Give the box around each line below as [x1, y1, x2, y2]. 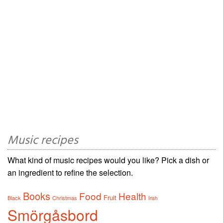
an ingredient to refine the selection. [7, 167, 133, 179]
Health [118, 189, 146, 203]
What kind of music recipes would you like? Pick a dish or [7, 154, 209, 166]
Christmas [52, 194, 77, 202]
